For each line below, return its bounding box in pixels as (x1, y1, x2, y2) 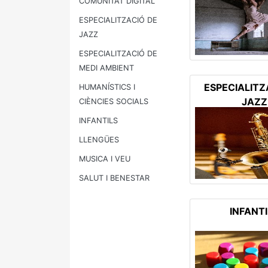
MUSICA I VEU (79, 154, 130, 163)
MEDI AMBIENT (79, 63, 134, 72)
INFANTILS (79, 116, 118, 125)
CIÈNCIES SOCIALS (79, 97, 148, 106)
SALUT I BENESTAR (79, 173, 150, 182)
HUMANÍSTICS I (79, 83, 135, 92)
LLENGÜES (79, 135, 119, 144)
